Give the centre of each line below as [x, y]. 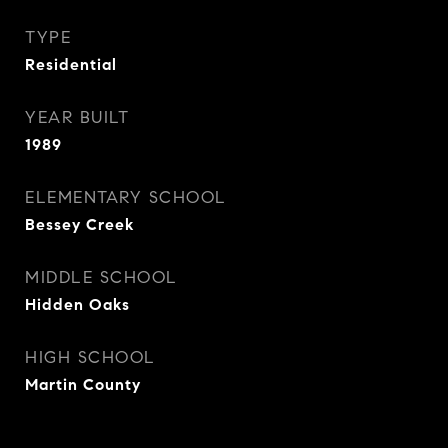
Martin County [83, 384]
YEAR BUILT [77, 117]
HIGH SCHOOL [90, 357]
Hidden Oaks [77, 304]
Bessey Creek [79, 224]
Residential [71, 64]
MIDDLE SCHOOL [101, 277]
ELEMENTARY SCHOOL [126, 197]
